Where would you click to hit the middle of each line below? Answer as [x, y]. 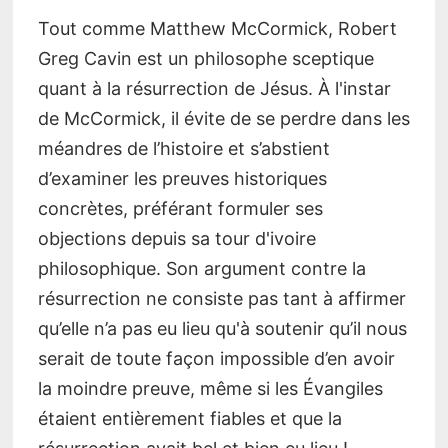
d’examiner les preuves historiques [182, 178]
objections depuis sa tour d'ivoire [176, 238]
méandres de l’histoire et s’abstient [183, 148]
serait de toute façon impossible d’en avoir [216, 358]
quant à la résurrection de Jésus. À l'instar [214, 88]
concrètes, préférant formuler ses [180, 208]
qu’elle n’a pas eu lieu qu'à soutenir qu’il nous [222, 328]
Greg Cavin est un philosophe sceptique [205, 58]
